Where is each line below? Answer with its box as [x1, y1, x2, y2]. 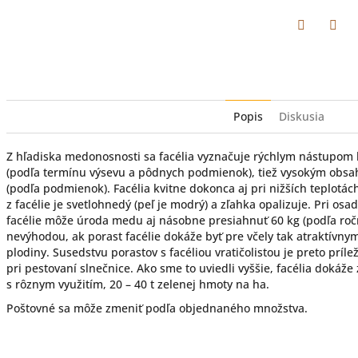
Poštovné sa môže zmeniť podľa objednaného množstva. [6, 300, 308, 316]
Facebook [300, 38, 351, 54]
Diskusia [279, 108, 324, 124]
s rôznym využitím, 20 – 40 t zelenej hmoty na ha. [6, 276, 276, 292]
